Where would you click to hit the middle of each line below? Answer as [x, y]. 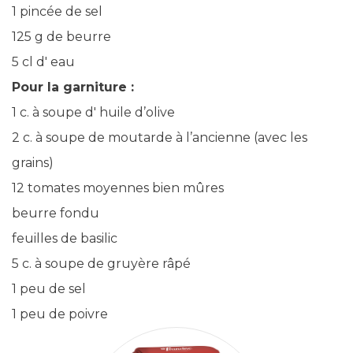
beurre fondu [56, 213]
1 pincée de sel [57, 11]
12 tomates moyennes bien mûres [118, 188]
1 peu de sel [49, 289]
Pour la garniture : [73, 87]
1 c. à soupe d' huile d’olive [93, 112]
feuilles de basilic [65, 238]
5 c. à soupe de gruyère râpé [101, 264]
